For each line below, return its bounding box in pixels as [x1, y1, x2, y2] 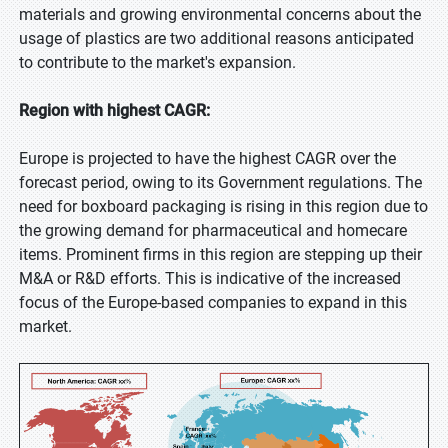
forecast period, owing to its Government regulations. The [19, 173, 422, 192]
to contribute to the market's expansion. [19, 53, 296, 72]
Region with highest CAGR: [19, 101, 210, 120]
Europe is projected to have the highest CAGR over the [19, 149, 396, 168]
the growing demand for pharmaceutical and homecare [19, 221, 407, 240]
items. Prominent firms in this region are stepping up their [19, 245, 422, 264]
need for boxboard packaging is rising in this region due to [19, 197, 428, 216]
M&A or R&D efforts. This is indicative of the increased [19, 269, 401, 288]
